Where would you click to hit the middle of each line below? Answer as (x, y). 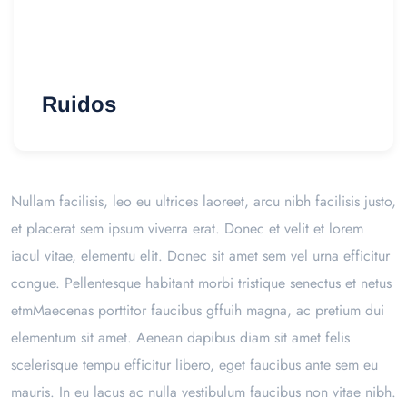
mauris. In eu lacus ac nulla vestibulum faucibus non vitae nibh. (203, 392)
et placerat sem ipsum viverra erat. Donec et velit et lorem (187, 229)
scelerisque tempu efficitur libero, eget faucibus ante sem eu (194, 365)
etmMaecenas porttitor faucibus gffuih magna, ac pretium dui (198, 311)
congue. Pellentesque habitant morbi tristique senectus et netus (201, 283)
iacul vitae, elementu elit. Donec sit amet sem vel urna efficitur (200, 256)
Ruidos (79, 104)
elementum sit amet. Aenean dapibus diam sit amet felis (180, 338)
